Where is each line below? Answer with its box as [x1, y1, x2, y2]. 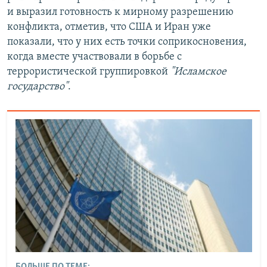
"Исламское [170, 66, 226, 77]
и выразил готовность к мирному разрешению [7, 6, 234, 18]
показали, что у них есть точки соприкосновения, [7, 36, 247, 48]
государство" [7, 80, 68, 92]
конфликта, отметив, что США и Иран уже [7, 21, 211, 33]
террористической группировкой [7, 66, 170, 77]
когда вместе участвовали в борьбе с [7, 51, 182, 63]
